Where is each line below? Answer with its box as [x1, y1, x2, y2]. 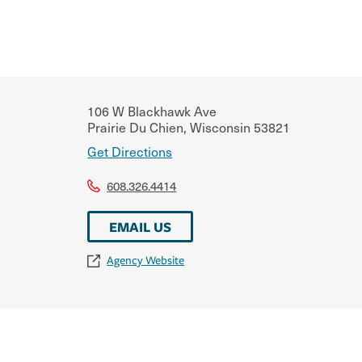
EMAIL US [109, 217, 172, 236]
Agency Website [107, 253, 185, 267]
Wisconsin [187, 116, 251, 137]
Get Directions [87, 141, 173, 161]
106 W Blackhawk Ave [87, 100, 217, 120]
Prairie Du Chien [87, 116, 184, 137]
